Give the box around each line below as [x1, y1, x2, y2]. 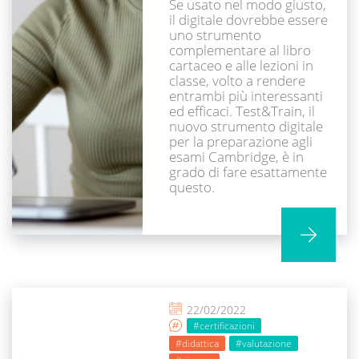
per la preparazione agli [169, 132, 313, 151]
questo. [169, 178, 216, 197]
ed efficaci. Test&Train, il [169, 102, 316, 121]
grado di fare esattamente [169, 163, 328, 182]
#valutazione [236, 336, 292, 350]
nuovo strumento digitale [169, 117, 324, 136]
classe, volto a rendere [169, 71, 306, 91]
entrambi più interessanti [169, 87, 324, 106]
